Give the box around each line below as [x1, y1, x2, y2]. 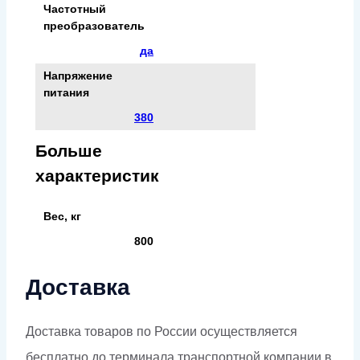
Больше [35, 141, 102, 160]
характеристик [35, 166, 159, 185]
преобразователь [43, 18, 145, 32]
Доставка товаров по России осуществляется [26, 325, 297, 339]
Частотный [43, 2, 106, 15]
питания [43, 85, 89, 99]
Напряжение [43, 68, 112, 82]
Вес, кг [43, 209, 81, 223]
